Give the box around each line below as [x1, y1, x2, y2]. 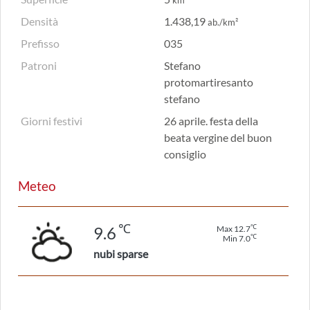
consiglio [163, 147, 206, 161]
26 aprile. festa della [163, 114, 258, 127]
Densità [21, 15, 58, 28]
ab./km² [207, 17, 238, 28]
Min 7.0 [223, 233, 251, 244]
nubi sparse [93, 247, 148, 260]
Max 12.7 [217, 224, 251, 234]
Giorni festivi [21, 114, 82, 127]
